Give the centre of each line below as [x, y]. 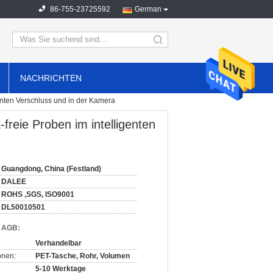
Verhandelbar [58, 243]
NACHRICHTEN [51, 78]
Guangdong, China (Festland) [51, 169]
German [148, 9]
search [168, 44]
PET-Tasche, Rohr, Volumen [83, 256]
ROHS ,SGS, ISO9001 [38, 194]
